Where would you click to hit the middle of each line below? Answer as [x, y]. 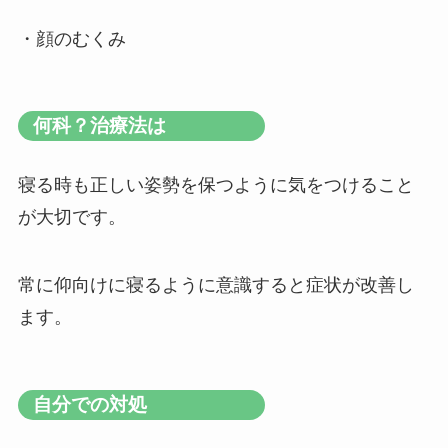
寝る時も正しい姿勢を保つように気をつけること [215, 185]
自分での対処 [89, 404]
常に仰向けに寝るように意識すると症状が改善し [215, 285]
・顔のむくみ [71, 38]
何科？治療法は [99, 126]
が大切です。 [71, 217]
